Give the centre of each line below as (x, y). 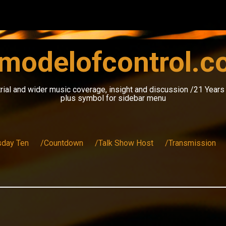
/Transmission (190, 143)
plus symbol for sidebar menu (113, 98)
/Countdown (62, 143)
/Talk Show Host (124, 143)
